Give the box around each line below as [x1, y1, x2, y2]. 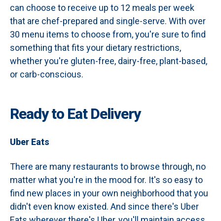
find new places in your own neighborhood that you [10, 188, 208, 198]
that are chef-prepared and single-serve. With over [10, 16, 206, 26]
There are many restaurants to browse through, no [10, 161, 206, 172]
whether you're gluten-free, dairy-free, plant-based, [10, 56, 207, 66]
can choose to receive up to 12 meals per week [10, 2, 194, 13]
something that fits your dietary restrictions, [10, 42, 181, 53]
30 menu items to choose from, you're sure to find [10, 29, 206, 39]
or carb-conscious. [10, 69, 85, 79]
